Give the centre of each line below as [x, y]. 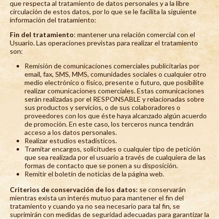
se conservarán [162, 189]
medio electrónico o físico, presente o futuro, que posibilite [114, 82]
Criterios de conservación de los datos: [74, 189]
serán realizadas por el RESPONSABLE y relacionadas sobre [114, 99]
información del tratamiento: [53, 20]
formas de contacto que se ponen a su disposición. [101, 165]
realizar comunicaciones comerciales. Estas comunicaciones [114, 90]
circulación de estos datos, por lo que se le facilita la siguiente [103, 11]
